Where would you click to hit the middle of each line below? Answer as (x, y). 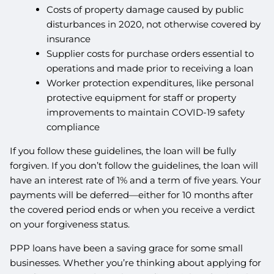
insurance (69, 39)
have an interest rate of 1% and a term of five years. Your (136, 180)
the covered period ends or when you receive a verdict (133, 209)
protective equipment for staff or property (142, 97)
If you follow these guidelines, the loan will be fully (123, 150)
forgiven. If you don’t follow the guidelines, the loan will (134, 165)
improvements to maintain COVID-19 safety (146, 112)
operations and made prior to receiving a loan (150, 68)
